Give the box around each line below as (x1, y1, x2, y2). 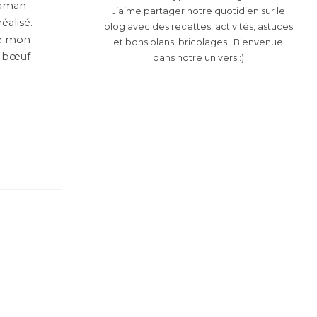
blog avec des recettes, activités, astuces (103, 21, 293, 32)
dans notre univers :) (152, 52, 244, 63)
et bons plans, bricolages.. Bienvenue (113, 36, 283, 47)
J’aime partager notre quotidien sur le (111, 5, 285, 16)
